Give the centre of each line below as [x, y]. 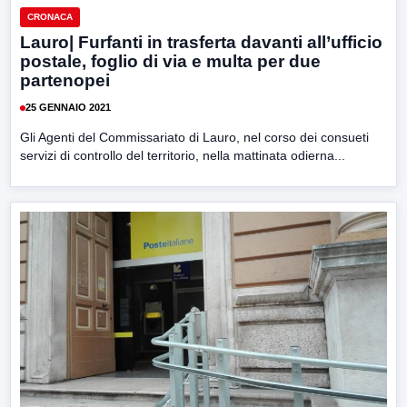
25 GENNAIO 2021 [68, 108]
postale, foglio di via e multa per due [170, 61]
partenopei [65, 80]
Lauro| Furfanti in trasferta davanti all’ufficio [201, 42]
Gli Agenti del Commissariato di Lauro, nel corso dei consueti [194, 137]
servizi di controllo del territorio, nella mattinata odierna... [183, 155]
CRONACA [50, 16]
